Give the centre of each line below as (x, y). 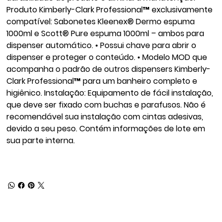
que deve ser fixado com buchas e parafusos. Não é (106, 105)
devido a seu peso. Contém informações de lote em (106, 128)
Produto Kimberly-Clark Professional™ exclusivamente (110, 9)
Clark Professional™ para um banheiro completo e (102, 81)
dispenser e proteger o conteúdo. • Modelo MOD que (107, 57)
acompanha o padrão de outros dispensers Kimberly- (109, 69)
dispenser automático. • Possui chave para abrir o (102, 45)
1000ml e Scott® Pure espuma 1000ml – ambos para (106, 33)
